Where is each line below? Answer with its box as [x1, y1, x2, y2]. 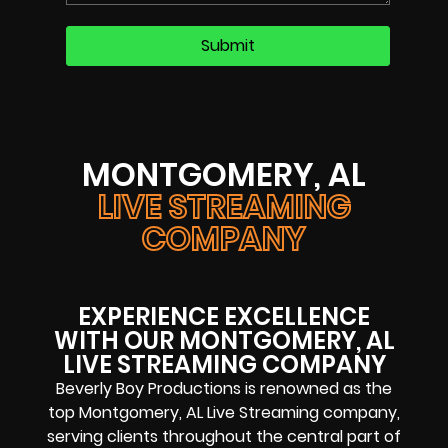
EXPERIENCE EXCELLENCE [78, 299, 370, 333]
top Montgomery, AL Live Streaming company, [48, 400, 400, 424]
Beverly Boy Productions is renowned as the [56, 376, 392, 400]
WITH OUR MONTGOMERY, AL [53, 323, 395, 357]
